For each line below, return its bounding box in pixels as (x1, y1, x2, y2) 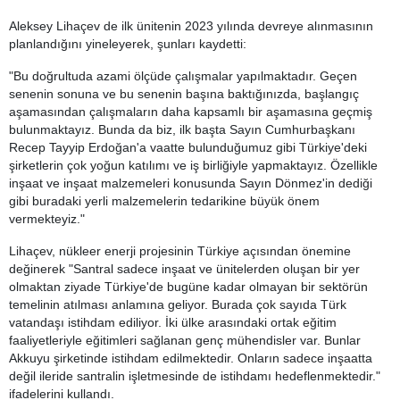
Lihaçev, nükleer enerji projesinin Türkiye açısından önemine (9, 244, 351, 258)
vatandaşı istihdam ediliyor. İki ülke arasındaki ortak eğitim (9, 315, 337, 329)
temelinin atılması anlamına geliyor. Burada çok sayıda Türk (9, 297, 346, 312)
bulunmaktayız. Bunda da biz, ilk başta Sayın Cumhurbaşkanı (9, 122, 355, 137)
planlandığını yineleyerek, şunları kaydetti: (9, 37, 246, 51)
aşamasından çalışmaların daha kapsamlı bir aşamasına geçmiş (9, 104, 372, 119)
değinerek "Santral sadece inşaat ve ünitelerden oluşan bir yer (9, 262, 360, 276)
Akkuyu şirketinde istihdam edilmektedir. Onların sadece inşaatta (9, 351, 372, 365)
